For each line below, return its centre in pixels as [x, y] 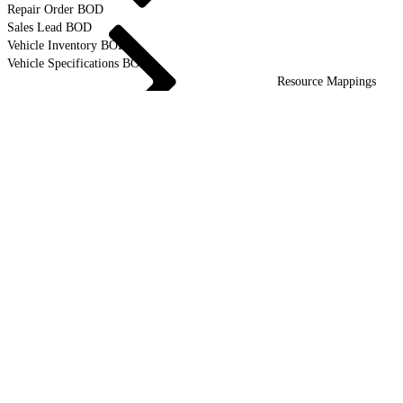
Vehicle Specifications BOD [78, 63]
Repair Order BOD [55, 9]
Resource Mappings [327, 81]
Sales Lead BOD [49, 27]
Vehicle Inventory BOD [67, 45]
